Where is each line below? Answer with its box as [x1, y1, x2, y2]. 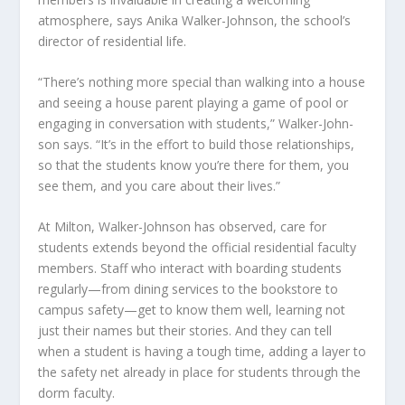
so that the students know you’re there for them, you [38, 156, 350, 174]
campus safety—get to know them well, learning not [38, 301, 346, 319]
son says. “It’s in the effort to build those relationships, [38, 136, 355, 154]
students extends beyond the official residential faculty [38, 239, 357, 257]
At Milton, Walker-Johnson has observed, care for [38, 218, 327, 236]
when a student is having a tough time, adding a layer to [38, 343, 367, 361]
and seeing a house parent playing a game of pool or [38, 94, 349, 112]
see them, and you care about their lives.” [38, 177, 281, 195]
